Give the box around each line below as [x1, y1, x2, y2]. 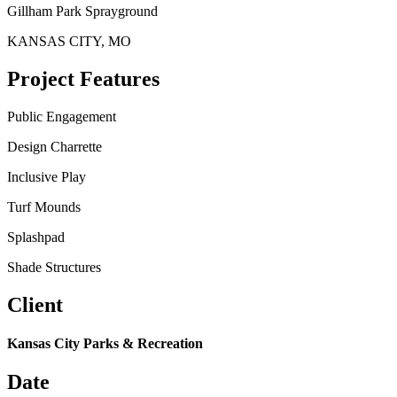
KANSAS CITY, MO [7, 33, 131, 49]
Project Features [7, 66, 160, 90]
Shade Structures [7, 259, 101, 275]
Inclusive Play [7, 168, 86, 184]
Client [7, 292, 63, 316]
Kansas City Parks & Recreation [7, 335, 203, 351]
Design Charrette [7, 138, 102, 154]
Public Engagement [7, 108, 116, 124]
